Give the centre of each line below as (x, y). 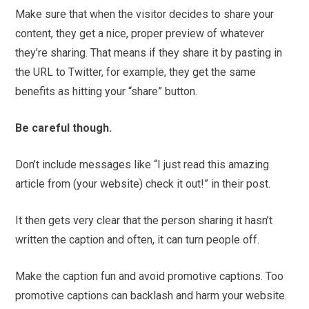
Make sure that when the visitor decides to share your (145, 14)
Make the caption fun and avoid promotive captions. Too (150, 276)
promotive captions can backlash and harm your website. (151, 295)
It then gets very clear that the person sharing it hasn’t (144, 220)
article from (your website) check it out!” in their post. (143, 183)
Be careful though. (64, 128)
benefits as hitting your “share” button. (107, 91)
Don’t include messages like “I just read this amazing (142, 164)
